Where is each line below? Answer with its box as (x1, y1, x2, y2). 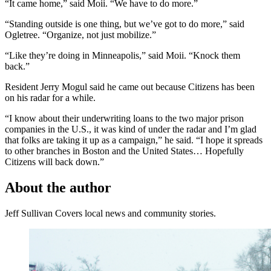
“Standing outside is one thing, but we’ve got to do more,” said (5, 19, 244, 30)
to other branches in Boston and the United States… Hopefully (5, 146, 244, 157)
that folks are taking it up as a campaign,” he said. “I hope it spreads (5, 135, 263, 146)
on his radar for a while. (5, 93, 96, 103)
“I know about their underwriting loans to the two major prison (5, 113, 244, 124)
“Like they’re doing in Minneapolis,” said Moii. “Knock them (5, 50, 240, 61)
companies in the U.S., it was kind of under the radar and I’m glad (5, 124, 256, 135)
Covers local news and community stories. (55, 208, 216, 219)
